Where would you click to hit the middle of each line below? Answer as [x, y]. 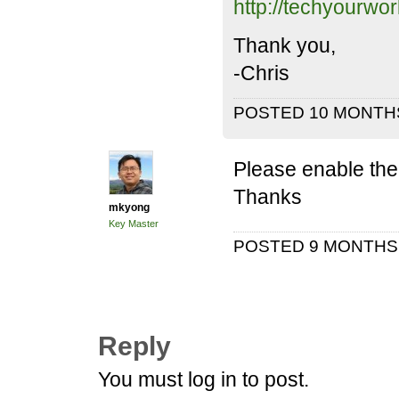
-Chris [261, 73]
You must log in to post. [204, 379]
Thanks [268, 197]
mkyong [129, 208]
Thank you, [285, 45]
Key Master [134, 224]
